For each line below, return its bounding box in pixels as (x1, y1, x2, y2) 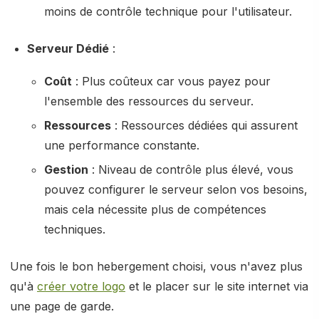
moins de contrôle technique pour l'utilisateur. (44, 4, 292, 19)
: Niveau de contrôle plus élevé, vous (88, 162, 293, 177)
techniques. (44, 222, 105, 236)
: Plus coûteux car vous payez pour (72, 74, 271, 88)
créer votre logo (37, 279, 125, 293)
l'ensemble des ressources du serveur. (44, 94, 253, 108)
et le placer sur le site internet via (125, 279, 308, 293)
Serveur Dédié (27, 41, 109, 56)
